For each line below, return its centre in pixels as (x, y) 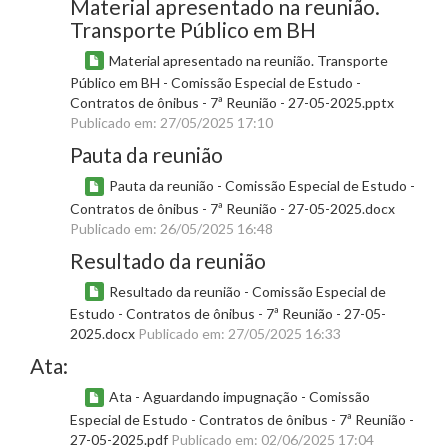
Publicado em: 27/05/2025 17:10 (171, 123)
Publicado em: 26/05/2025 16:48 (171, 228)
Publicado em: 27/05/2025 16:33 (239, 334)
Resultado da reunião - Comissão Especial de (247, 291)
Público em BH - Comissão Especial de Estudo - (215, 83)
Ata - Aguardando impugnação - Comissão (239, 397)
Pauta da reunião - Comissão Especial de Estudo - (262, 186)
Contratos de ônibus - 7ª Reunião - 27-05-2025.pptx (232, 103)
